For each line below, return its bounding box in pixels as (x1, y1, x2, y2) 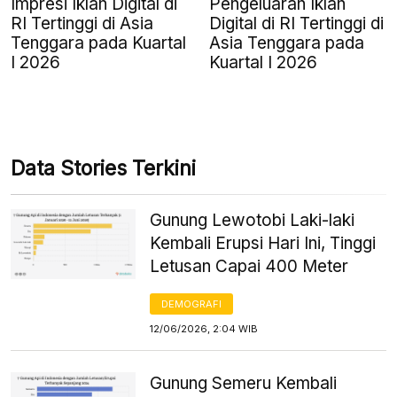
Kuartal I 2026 (209, 51, 317, 73)
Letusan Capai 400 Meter (150, 255, 349, 276)
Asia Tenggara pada (209, 32, 364, 53)
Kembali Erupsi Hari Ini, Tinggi (150, 232, 377, 253)
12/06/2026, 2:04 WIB (150, 322, 259, 335)
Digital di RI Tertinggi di (209, 12, 384, 34)
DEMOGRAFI (161, 297, 222, 310)
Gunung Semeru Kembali (150, 372, 338, 393)
